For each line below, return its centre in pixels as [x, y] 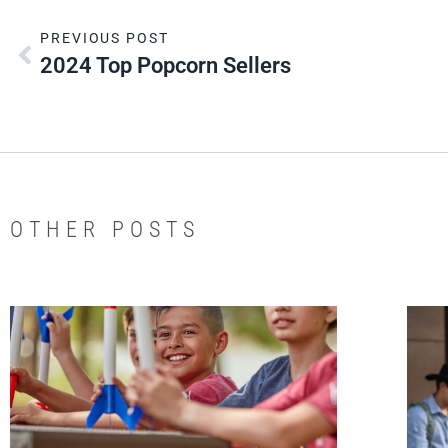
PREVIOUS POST [104, 37]
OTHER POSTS [105, 229]
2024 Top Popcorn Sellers [165, 65]
